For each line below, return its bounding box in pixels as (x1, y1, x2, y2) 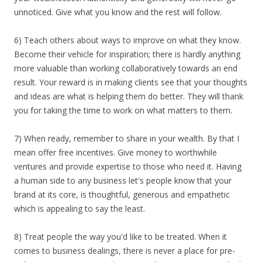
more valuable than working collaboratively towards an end (14, 63, 237, 74)
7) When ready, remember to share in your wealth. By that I (14, 133, 239, 144)
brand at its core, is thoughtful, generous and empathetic (14, 189, 230, 200)
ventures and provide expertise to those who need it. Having (14, 161, 242, 172)
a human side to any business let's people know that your (14, 175, 232, 186)
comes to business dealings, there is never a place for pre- (14, 245, 235, 256)
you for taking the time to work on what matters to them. (14, 105, 232, 116)
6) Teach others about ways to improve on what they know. (14, 35, 241, 46)
